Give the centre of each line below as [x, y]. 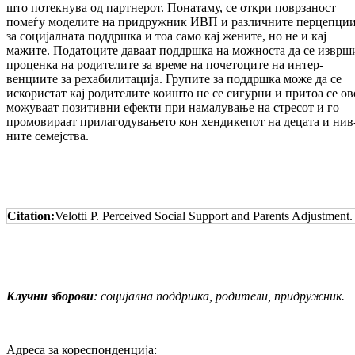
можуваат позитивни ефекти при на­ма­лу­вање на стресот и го [173, 108]
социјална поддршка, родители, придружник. [223, 296]
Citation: [31, 216]
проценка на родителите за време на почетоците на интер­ [165, 65]
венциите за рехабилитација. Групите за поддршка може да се [174, 79]
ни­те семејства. [48, 136]
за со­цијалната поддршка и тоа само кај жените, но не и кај [166, 36]
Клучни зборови [50, 296]
